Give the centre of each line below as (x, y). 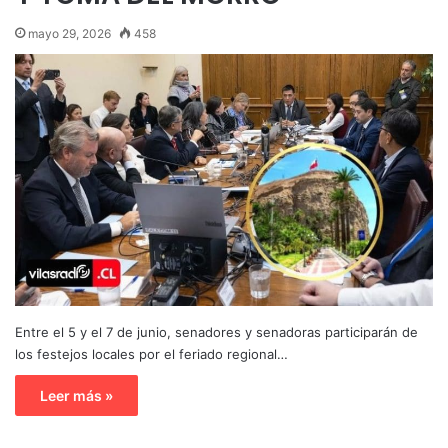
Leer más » (76, 395)
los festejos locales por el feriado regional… (151, 353)
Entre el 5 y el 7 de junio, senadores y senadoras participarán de (216, 331)
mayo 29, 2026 (69, 33)
